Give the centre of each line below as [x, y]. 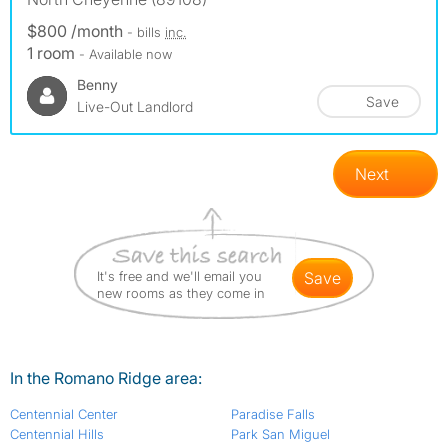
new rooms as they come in [181, 293]
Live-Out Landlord [135, 107]
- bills [146, 32]
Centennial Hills [57, 434]
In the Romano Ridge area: [106, 378]
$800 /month [77, 31]
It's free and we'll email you [179, 276]
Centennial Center [64, 414]
